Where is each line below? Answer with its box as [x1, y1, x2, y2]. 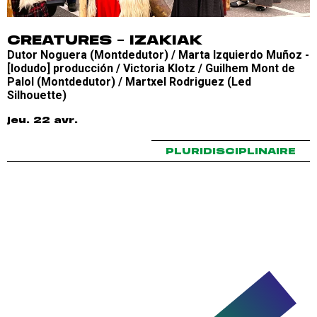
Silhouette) [7, 88, 67, 102]
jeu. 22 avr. [7, 116, 78, 125]
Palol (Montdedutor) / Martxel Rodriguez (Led [7, 74, 251, 88]
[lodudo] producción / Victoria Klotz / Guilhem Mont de [7, 61, 295, 75]
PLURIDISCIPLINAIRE [166, 147, 296, 156]
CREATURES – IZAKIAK [7, 35, 202, 47]
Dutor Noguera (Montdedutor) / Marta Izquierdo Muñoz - [7, 47, 309, 62]
